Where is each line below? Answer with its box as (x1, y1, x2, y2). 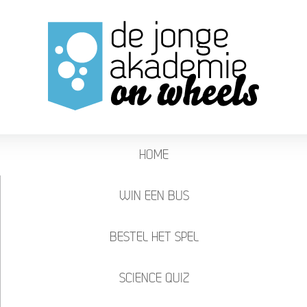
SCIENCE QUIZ (119, 271, 189, 285)
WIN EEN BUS (119, 188, 189, 203)
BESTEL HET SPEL (109, 230, 199, 244)
